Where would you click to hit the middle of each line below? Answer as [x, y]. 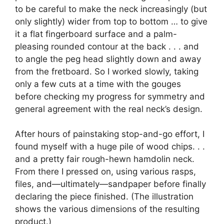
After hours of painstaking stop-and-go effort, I [110, 134]
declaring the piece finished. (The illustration [104, 197]
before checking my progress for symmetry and [110, 96]
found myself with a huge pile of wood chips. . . [110, 147]
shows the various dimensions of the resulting [107, 209]
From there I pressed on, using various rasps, [105, 172]
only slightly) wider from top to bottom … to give [111, 21]
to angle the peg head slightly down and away [108, 59]
